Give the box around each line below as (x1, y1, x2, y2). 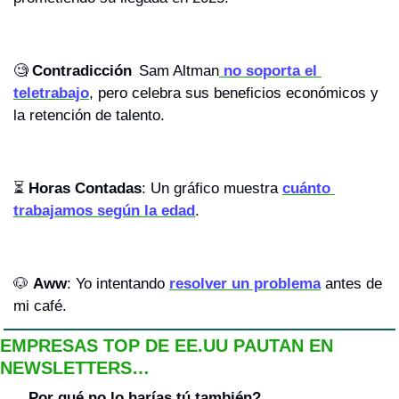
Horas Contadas (28, 180, 142, 198)
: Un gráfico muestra (142, 180, 282, 198)
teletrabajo (13, 85, 89, 102)
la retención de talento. (13, 107, 165, 125)
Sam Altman (139, 62, 219, 80)
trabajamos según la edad (13, 202, 195, 220)
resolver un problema (169, 275, 321, 293)
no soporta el (219, 62, 317, 80)
